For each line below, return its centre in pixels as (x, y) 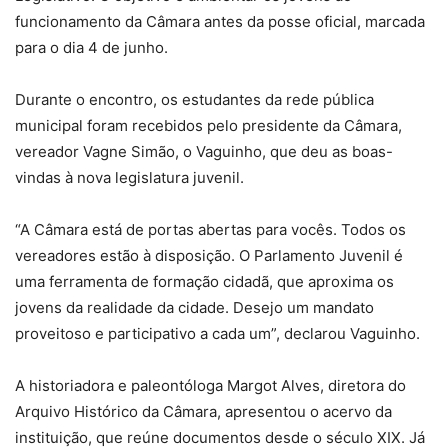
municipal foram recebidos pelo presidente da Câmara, (208, 126)
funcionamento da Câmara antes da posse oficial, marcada (220, 22)
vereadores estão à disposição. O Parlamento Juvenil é (209, 256)
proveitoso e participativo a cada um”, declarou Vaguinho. (217, 334)
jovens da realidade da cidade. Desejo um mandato (194, 308)
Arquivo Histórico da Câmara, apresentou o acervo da (203, 412)
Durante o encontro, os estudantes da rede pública (194, 100)
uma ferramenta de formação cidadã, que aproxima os (204, 282)
